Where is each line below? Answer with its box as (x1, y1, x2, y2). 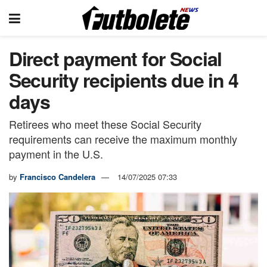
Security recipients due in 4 (9, 66, 239, 94)
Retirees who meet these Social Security (9, 116, 201, 132)
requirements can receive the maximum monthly (9, 131, 237, 147)
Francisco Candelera (20, 170, 95, 182)
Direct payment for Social (9, 45, 222, 72)
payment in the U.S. (9, 145, 103, 162)
